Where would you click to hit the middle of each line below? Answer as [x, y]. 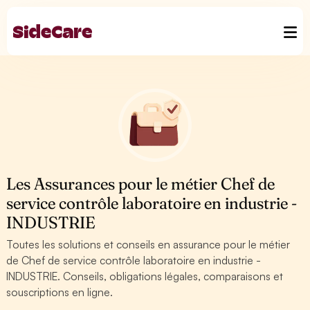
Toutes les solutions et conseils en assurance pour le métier [148, 244]
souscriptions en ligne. [60, 292]
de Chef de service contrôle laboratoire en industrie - [134, 260]
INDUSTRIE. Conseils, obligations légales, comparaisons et [145, 276]
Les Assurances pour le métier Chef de [141, 184]
